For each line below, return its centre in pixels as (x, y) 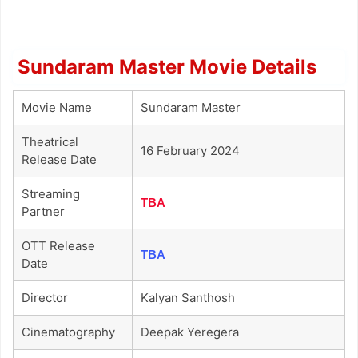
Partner (43, 212)
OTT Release (58, 246)
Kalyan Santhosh (188, 298)
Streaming (51, 194)
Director (45, 298)
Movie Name (57, 108)
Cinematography (68, 332)
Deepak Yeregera (190, 332)
